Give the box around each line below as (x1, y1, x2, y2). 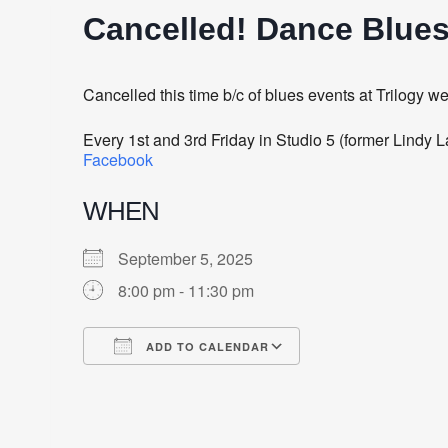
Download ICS (118, 370, 222, 394)
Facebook (83, 147, 153, 171)
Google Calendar (167, 370, 289, 394)
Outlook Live (314, 370, 403, 394)
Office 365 (265, 370, 337, 394)
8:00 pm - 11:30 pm (118, 278, 254, 302)
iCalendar (216, 370, 286, 394)
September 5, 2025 (118, 246, 269, 270)
